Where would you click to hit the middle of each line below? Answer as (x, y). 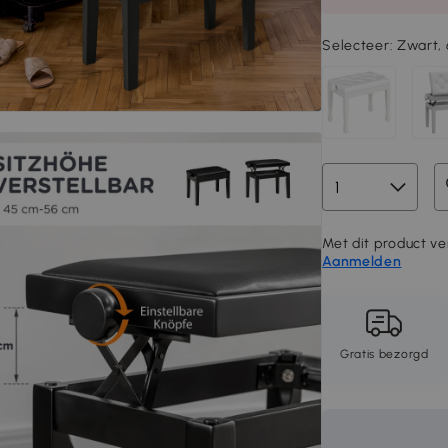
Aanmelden (362, 262)
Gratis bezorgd (384, 354)
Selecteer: (359, 45)
